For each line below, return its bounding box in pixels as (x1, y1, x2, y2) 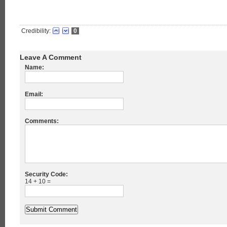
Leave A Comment (20, 53, 82, 62)
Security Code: (25, 171, 68, 178)
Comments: (25, 118, 59, 125)
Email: (25, 91, 43, 98)
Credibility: (21, 27, 51, 35)
